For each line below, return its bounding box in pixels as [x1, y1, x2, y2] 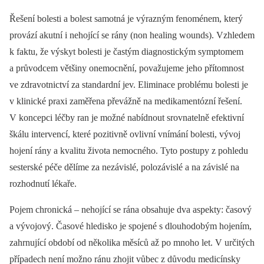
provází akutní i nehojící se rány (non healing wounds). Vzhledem [9, 30, 255, 40]
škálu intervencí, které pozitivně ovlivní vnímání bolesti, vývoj [9, 129, 240, 139]
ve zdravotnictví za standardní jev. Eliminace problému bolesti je [9, 80, 248, 90]
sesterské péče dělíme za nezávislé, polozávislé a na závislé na [9, 162, 239, 172]
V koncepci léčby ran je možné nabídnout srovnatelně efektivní [9, 113, 244, 123]
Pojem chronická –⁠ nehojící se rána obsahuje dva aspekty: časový [9, 204, 252, 214]
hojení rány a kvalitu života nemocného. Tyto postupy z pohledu [9, 146, 248, 156]
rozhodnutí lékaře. [9, 179, 77, 189]
